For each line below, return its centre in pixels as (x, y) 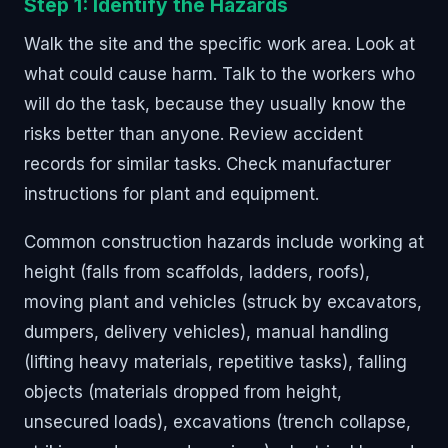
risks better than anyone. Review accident (193, 133)
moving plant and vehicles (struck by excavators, (223, 301)
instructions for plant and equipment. (171, 193)
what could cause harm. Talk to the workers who (219, 73)
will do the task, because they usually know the (215, 103)
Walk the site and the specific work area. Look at (219, 43)
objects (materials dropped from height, (183, 391)
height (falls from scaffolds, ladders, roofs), (197, 271)
